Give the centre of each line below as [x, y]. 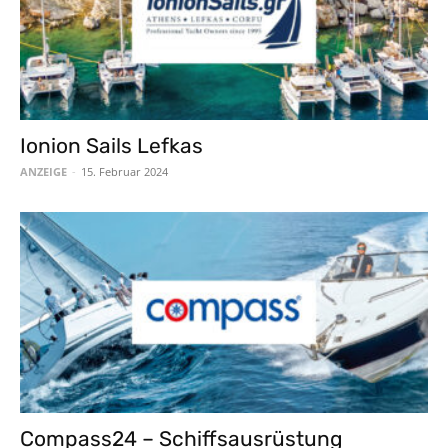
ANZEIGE [43, 171]
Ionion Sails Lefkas [111, 145]
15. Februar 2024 [124, 171]
